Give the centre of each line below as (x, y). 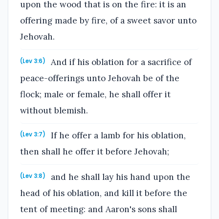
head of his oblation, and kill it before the (104, 193)
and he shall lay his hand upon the (120, 177)
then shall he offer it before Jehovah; (95, 152)
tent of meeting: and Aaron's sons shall (99, 209)
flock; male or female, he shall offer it (95, 94)
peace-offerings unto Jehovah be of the (100, 78)
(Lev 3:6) (33, 61)
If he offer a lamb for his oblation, (117, 136)
